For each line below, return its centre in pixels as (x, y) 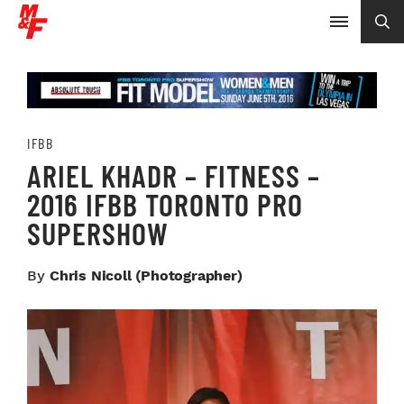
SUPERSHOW (98, 233)
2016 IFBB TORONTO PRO (165, 204)
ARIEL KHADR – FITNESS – (174, 175)
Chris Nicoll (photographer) (146, 275)
